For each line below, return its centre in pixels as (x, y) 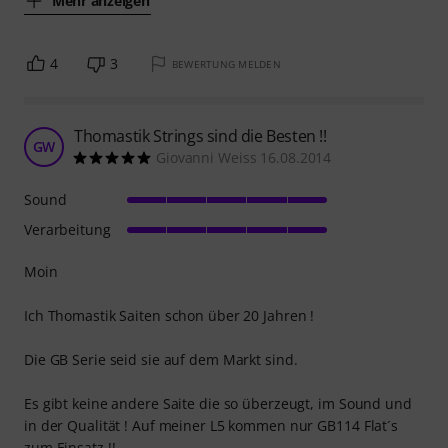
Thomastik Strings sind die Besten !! (200, 136)
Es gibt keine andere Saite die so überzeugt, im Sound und (218, 403)
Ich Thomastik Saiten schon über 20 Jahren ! (169, 315)
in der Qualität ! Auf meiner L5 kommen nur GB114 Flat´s (211, 425)
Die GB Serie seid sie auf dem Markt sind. (161, 359)
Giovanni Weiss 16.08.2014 (244, 157)
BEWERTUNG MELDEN (226, 64)
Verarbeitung (67, 229)
